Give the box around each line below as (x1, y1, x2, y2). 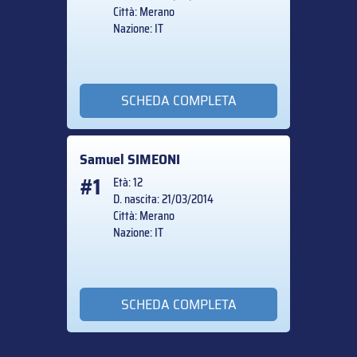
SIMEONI (127, 147, 180, 171)
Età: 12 (113, 173, 143, 191)
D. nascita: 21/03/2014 (113, 190, 214, 208)
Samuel (80, 147, 127, 171)
